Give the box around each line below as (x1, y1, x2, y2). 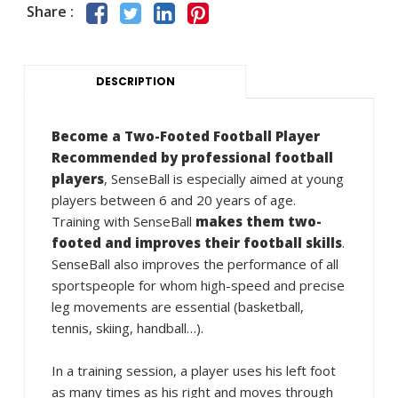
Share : (27, 2, 74, 22)
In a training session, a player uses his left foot (52, 362, 336, 380)
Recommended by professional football (52, 148, 333, 167)
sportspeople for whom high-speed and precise (52, 276, 345, 295)
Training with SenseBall (52, 212, 195, 231)
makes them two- (195, 212, 322, 231)
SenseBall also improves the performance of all (52, 255, 338, 274)
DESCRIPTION (95, 74, 175, 90)
